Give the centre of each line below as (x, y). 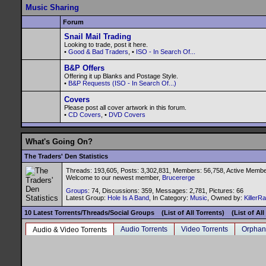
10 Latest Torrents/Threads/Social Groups (93, 213)
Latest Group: (87, 198)
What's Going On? (59, 142)
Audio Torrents (144, 229)
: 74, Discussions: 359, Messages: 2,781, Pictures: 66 (166, 191)
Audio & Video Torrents (70, 230)
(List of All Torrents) (193, 213)
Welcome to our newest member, (114, 178)
